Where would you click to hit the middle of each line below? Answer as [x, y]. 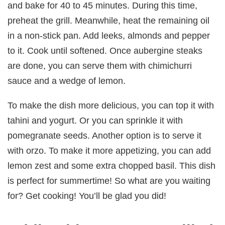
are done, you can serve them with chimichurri [100, 66]
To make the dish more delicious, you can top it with [111, 105]
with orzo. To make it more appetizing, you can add [109, 150]
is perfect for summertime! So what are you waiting [109, 180]
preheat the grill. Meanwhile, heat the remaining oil [109, 21]
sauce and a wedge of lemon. [67, 81]
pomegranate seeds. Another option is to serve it [105, 135]
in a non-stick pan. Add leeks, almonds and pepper [109, 36]
